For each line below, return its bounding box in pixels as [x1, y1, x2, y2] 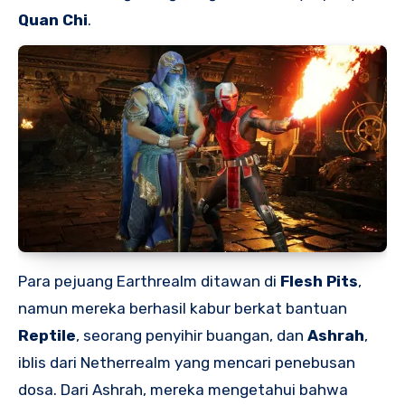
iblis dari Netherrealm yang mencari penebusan [18, 353, 355, 372]
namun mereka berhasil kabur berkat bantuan [18, 298, 347, 317]
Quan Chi [18, 10, 88, 29]
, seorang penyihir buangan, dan [76, 325, 307, 344]
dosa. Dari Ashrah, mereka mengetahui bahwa [18, 380, 348, 399]
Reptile [18, 325, 76, 344]
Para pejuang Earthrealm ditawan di [18, 271, 280, 290]
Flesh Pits [280, 271, 358, 290]
